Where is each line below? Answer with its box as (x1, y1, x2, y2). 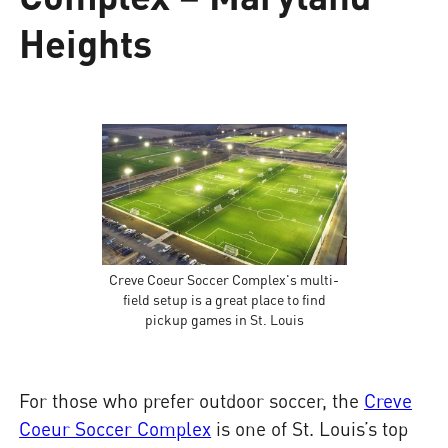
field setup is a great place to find (122, 290, 326, 308)
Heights (19, 18, 153, 66)
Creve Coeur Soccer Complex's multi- (109, 270, 339, 288)
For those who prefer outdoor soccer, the (19, 388, 365, 412)
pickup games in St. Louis (144, 310, 304, 328)
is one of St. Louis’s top (211, 416, 409, 440)
